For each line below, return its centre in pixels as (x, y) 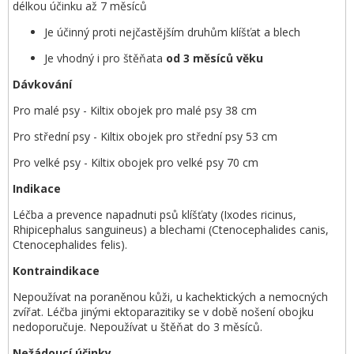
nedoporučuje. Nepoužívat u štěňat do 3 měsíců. (137, 327)
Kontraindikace (56, 271)
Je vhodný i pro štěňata (104, 58)
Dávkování (42, 84)
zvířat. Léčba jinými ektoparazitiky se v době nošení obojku (163, 312)
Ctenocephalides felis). (70, 245)
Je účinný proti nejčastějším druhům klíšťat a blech (172, 32)
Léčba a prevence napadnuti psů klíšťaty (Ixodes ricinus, (154, 215)
